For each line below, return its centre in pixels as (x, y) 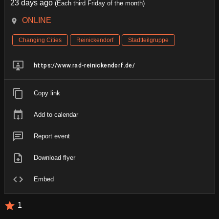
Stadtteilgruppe (148, 40)
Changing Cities (40, 40)
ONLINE (37, 20)
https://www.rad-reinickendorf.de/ (85, 65)
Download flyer (55, 157)
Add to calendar (56, 114)
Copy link (47, 93)
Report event (52, 136)
